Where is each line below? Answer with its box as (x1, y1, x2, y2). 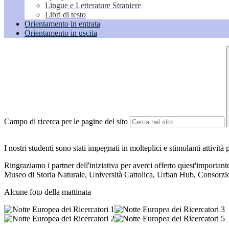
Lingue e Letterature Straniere (45, 1, 141, 10)
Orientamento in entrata (25, 19, 100, 29)
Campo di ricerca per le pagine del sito (4, 117, 128, 126)
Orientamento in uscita (25, 29, 97, 38)
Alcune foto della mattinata (4, 188, 91, 197)
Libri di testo (45, 10, 86, 19)
